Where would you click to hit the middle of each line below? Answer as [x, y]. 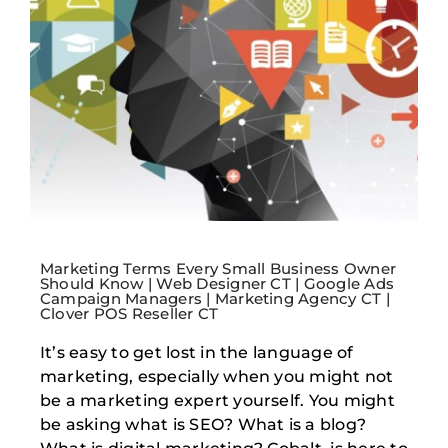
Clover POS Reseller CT [129, 314]
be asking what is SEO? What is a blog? [203, 425]
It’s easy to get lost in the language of [196, 353]
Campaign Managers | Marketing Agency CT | [214, 299]
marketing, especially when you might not [216, 377]
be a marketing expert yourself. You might [217, 401]
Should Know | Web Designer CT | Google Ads [217, 284]
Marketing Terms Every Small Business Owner [218, 269]
